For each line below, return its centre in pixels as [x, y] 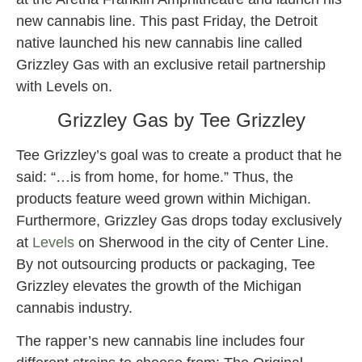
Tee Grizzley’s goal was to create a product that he [179, 156]
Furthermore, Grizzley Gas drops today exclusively [179, 221]
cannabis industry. [74, 308]
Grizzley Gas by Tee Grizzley [181, 120]
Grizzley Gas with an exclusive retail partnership [171, 64]
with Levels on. [64, 86]
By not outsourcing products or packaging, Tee [166, 265]
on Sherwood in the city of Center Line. [202, 243]
